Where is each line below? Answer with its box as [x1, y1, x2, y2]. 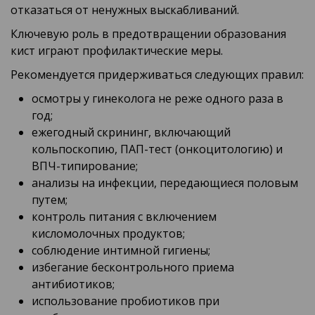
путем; [32, 192, 67, 208]
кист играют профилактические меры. [11, 43, 223, 59]
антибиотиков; [32, 276, 115, 292]
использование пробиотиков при [32, 293, 219, 309]
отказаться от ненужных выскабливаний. [11, 2, 239, 18]
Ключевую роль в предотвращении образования [11, 26, 286, 42]
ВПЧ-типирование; [32, 158, 138, 174]
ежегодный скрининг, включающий [32, 124, 231, 141]
